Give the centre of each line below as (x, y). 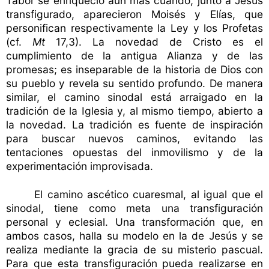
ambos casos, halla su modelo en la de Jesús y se (134, 236)
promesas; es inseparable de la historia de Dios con (134, 70)
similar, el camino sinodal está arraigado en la (134, 97)
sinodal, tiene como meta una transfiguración (134, 208)
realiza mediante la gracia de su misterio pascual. (134, 250)
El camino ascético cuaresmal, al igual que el (149, 195)
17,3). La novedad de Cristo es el (154, 42)
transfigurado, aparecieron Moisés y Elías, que (134, 14)
